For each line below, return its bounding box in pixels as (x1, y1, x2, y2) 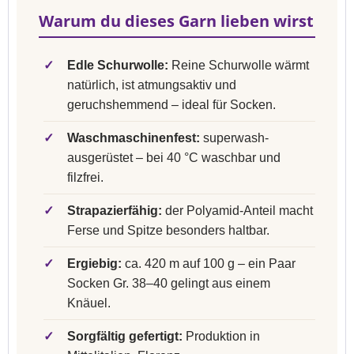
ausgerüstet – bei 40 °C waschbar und (67, 151, 281, 164)
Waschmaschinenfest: (67, 131, 200, 145)
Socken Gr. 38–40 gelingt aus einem (67, 277, 270, 290)
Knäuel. (67, 296, 111, 310)
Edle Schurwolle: (67, 58, 168, 72)
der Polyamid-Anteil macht (162, 204, 313, 217)
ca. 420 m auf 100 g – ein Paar (122, 257, 296, 270)
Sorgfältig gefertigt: (67, 330, 183, 343)
